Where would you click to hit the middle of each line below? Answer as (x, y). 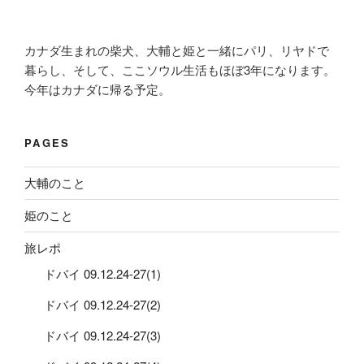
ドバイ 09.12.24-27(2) (102, 304)
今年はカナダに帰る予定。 (97, 89)
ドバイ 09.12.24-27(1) (102, 273)
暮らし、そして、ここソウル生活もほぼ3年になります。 (180, 70)
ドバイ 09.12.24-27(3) (102, 335)
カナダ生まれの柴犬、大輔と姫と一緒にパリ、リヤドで (177, 50)
